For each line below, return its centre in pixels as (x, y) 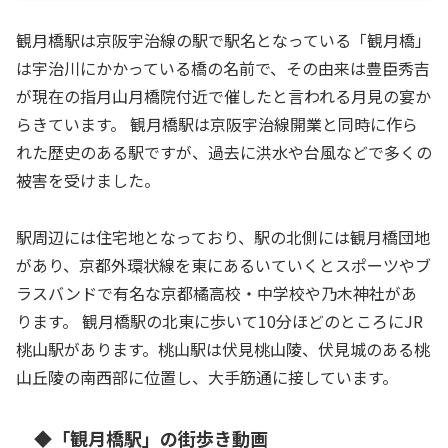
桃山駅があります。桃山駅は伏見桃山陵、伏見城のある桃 (223, 349)
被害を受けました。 (88, 180)
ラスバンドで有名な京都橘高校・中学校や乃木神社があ (216, 293)
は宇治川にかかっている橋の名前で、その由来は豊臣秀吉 (223, 68)
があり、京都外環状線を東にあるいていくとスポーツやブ (223, 265)
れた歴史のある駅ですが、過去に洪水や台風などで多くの (224, 152)
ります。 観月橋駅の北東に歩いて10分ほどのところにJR (219, 321)
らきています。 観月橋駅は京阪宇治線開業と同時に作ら (217, 124)
